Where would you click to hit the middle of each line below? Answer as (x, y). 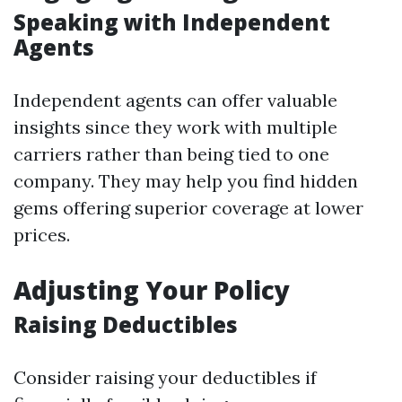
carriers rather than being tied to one (171, 154)
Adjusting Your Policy (152, 290)
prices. (42, 235)
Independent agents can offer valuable (175, 100)
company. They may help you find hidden (186, 181)
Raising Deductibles (126, 324)
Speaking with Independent (172, 22)
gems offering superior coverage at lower (188, 208)
